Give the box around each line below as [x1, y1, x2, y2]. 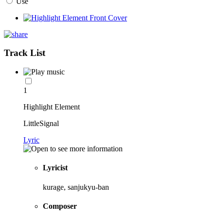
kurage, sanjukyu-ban [43, 182, 109, 191]
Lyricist [43, 163, 68, 172]
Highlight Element [23, 103, 80, 111]
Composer [43, 201, 77, 210]
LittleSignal [23, 119, 59, 128]
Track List [4, 48, 45, 58]
